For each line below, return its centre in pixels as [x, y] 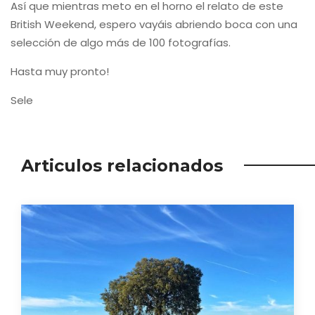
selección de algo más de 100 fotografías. [121, 43]
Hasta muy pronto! [60, 71]
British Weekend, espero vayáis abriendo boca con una [154, 24]
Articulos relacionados [122, 166]
